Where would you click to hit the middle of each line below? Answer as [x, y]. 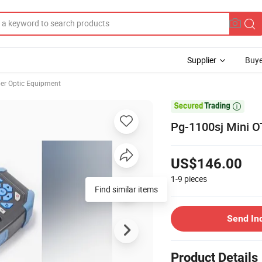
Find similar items [126, 189]
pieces [196, 178]
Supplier [202, 60]
